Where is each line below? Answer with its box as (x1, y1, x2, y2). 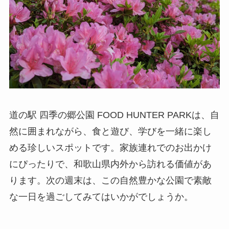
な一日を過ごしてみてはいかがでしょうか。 (9, 191, 193, 202)
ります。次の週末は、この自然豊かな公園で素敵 (9, 175, 212, 186)
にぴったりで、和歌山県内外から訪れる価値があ (9, 158, 212, 169)
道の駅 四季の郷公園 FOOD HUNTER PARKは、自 (9, 109, 219, 120)
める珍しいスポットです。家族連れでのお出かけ (9, 142, 212, 153)
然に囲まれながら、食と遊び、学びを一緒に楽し (9, 126, 212, 136)
